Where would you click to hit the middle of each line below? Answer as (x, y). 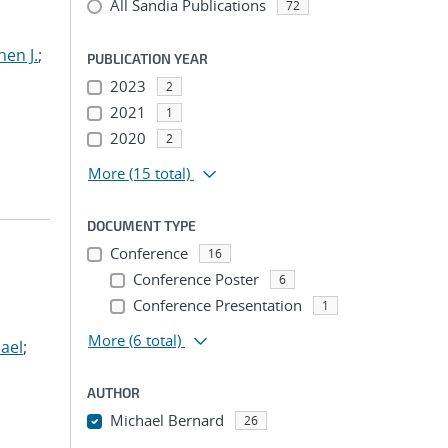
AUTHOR (113, 392)
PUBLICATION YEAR (147, 58)
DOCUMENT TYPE (141, 225)
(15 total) (159, 173)
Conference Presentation (217, 305)
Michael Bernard (166, 420)
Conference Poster (195, 279)
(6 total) (155, 340)
